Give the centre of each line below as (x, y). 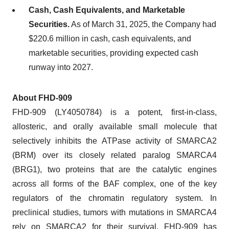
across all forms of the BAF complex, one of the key (114, 184)
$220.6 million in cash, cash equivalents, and (110, 38)
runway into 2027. (61, 67)
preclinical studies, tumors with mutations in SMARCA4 (114, 212)
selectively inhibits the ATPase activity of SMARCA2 (114, 141)
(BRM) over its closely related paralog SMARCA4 (114, 155)
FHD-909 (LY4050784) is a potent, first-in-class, (114, 112)
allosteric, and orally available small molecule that (114, 126)
